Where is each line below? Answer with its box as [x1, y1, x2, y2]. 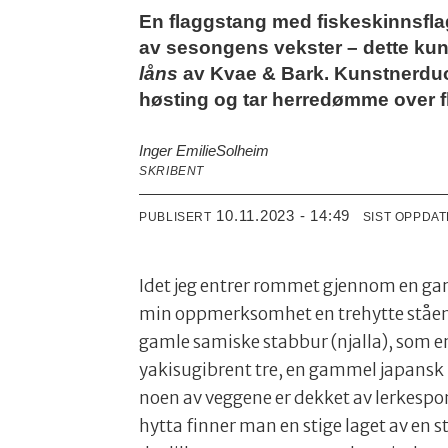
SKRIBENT [139, 164, 204, 179]
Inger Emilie [139, 142, 217, 160]
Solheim [216, 142, 270, 160]
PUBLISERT [139, 210, 212, 225]
